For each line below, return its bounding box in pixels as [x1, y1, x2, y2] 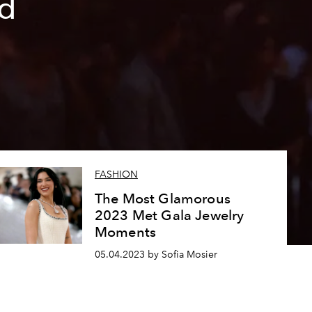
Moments [94, 224, 157, 241]
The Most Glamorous [94, 190, 231, 208]
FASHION [94, 169, 138, 181]
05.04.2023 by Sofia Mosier [94, 249, 217, 260]
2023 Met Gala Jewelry [94, 207, 244, 224]
